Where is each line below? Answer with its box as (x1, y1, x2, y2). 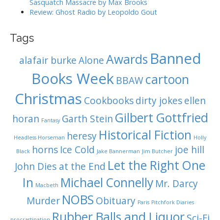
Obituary (95, 194, 136, 207)
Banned (149, 49, 201, 68)
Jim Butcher (141, 148, 173, 155)
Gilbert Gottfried (114, 110, 208, 126)
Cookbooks (83, 94, 134, 107)
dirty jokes (135, 94, 182, 107)
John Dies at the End (15, 160, 106, 173)
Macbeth (35, 182, 58, 189)
